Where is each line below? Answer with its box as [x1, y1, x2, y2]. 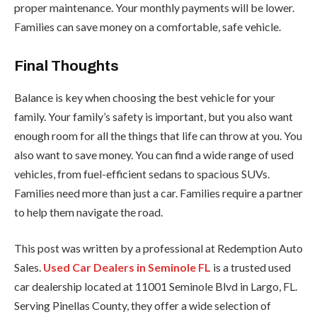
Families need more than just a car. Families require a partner [14, 185, 303, 200]
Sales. [14, 260, 43, 275]
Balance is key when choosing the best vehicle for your [14, 90, 275, 104]
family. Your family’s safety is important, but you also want [14, 109, 293, 123]
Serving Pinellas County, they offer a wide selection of [14, 299, 271, 313]
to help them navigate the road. [14, 204, 163, 219]
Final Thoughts [14, 58, 119, 74]
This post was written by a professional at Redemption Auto [14, 241, 303, 255]
